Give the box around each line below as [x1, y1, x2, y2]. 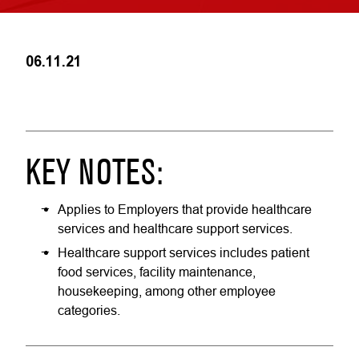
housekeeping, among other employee [58, 284, 276, 298]
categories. [58, 303, 120, 317]
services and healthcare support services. [58, 221, 292, 236]
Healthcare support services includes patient [58, 245, 309, 260]
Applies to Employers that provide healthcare [58, 202, 312, 216]
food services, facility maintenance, [58, 264, 256, 279]
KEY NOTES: [26, 159, 163, 191]
